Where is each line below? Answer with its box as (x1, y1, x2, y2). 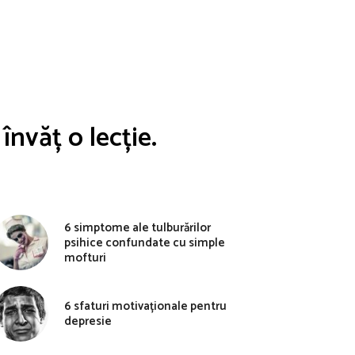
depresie (64, 311, 112, 331)
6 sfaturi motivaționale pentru (64, 296, 227, 316)
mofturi (64, 247, 106, 268)
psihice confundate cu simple (64, 232, 225, 253)
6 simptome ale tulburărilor (64, 217, 211, 238)
